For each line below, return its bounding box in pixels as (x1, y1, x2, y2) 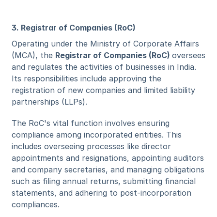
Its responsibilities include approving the (12, 74, 161, 83)
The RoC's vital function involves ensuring (12, 118, 170, 128)
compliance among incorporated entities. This (12, 130, 182, 139)
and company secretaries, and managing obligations (12, 165, 204, 174)
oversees (172, 50, 205, 60)
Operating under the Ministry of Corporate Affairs (12, 39, 199, 48)
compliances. (12, 200, 60, 209)
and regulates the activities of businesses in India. (12, 62, 196, 72)
